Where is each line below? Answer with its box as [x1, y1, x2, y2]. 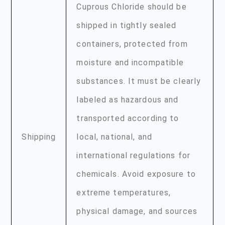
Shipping [22, 132, 56, 142]
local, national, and [76, 132, 152, 142]
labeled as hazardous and [76, 95, 179, 104]
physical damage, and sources [76, 206, 197, 216]
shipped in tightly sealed [76, 21, 177, 30]
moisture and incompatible [76, 58, 184, 67]
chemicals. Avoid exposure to [76, 169, 196, 179]
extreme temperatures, [76, 188, 171, 197]
